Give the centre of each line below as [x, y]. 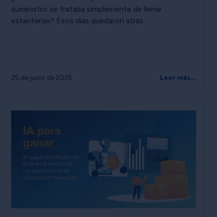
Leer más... [178, 78]
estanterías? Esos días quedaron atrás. [78, 21]
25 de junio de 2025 [42, 78]
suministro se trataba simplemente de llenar [86, 9]
